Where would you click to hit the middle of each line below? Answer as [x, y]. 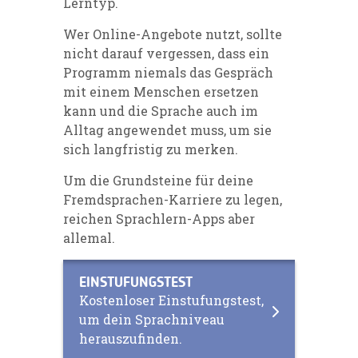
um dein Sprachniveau [152, 319]
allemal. [89, 237]
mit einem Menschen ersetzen [161, 91]
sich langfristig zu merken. [151, 149]
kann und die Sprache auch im [161, 110]
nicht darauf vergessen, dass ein [166, 53]
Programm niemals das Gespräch [168, 72]
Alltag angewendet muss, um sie [167, 129]
